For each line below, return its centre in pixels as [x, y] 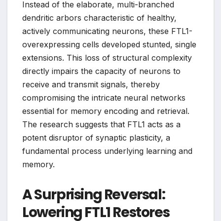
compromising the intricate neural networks [104, 98]
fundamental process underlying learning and [107, 151]
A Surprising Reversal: [94, 195]
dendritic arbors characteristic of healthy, [99, 18]
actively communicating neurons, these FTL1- [107, 31]
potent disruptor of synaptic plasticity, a [96, 138]
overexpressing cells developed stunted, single [109, 45]
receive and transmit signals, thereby [91, 85]
